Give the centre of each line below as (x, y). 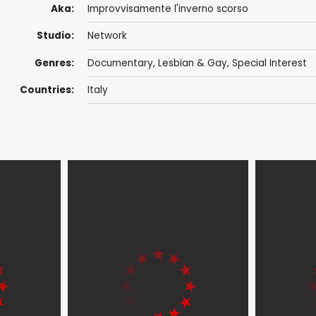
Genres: (54, 63)
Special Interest (269, 63)
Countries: (47, 90)
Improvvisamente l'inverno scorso (168, 9)
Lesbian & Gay (192, 63)
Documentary (120, 63)
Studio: (55, 36)
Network (107, 36)
